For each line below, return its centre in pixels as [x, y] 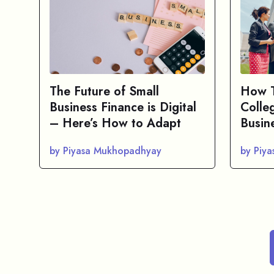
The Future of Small [104, 91]
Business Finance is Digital [123, 107]
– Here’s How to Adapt [115, 123]
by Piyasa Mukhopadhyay [106, 151]
